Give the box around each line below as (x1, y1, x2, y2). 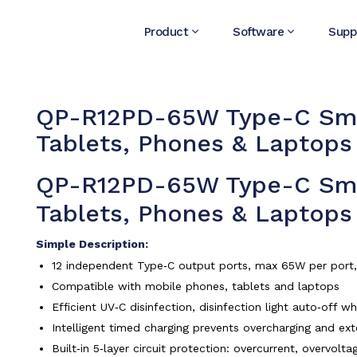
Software (233, 25, 284, 39)
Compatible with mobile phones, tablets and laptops (51, 280, 339, 292)
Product (143, 25, 188, 39)
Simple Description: (35, 237, 148, 250)
